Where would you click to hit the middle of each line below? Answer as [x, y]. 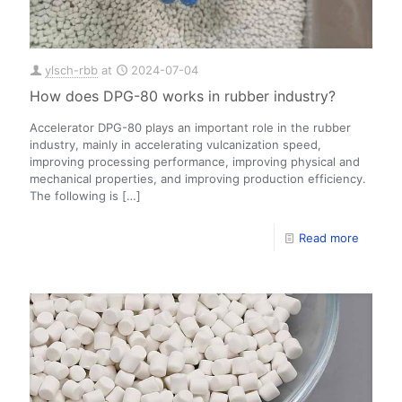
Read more [329, 238]
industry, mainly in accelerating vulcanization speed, [175, 145]
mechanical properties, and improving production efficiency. [198, 179]
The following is [74, 196]
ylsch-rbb [71, 70]
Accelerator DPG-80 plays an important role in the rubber [190, 128]
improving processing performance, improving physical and [195, 162]
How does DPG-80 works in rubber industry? [183, 96]
